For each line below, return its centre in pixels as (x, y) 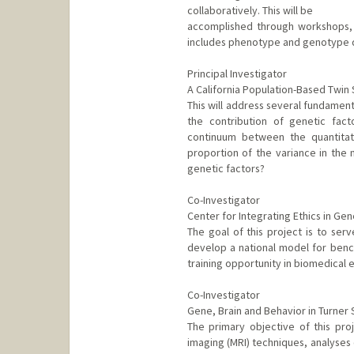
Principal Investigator (237, 73)
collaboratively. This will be (250, 10)
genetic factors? (226, 168)
